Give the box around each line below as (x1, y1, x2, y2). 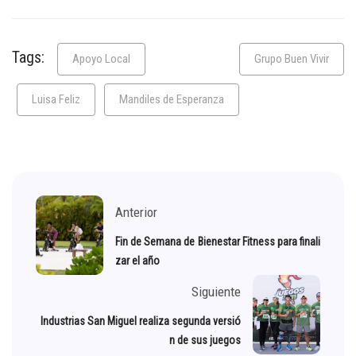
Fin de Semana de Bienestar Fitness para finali (115, 235, 320, 249)
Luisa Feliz (32, 92, 80, 107)
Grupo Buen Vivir (254, 52, 329, 67)
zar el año (115, 254, 160, 268)
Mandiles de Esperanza (119, 92, 224, 107)
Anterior (115, 204, 157, 221)
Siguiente (192, 284, 241, 300)
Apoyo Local (72, 52, 130, 67)
